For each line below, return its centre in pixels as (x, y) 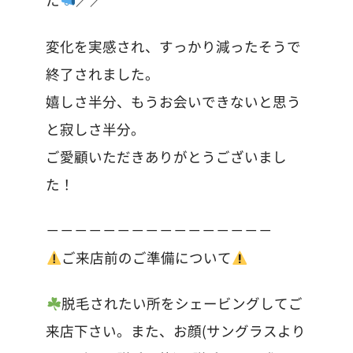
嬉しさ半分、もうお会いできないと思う (174, 101)
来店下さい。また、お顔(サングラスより (176, 331)
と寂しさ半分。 (96, 128)
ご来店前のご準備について (147, 258)
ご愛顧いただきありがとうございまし (167, 156)
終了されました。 (103, 73)
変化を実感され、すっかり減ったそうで (174, 46)
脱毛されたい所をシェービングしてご (182, 303)
